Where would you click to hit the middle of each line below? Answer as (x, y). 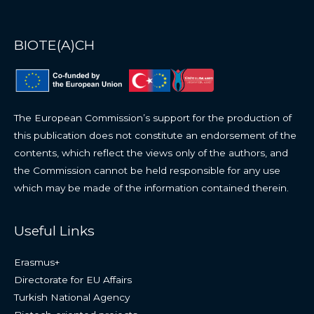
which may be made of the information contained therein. (151, 187)
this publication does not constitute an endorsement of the (155, 135)
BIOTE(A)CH (54, 45)
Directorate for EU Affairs (73, 279)
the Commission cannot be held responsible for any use (147, 170)
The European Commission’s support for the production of (153, 117)
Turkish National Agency (72, 297)
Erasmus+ (37, 262)
